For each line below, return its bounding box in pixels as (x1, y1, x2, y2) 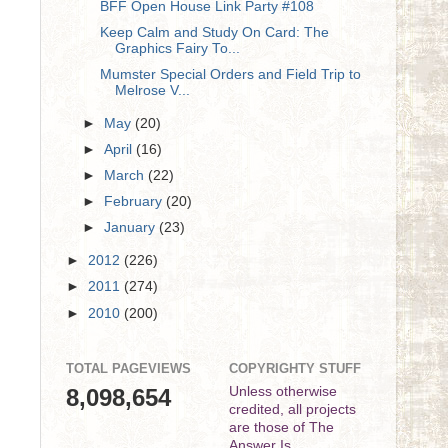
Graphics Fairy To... (114, 40, 240, 56)
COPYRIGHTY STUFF (229, 361, 361, 377)
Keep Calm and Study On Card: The (99, 24, 329, 40)
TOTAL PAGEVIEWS (66, 361, 191, 377)
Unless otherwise (229, 383, 337, 399)
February (104, 194, 167, 210)
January (104, 220, 160, 236)
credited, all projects (229, 401, 356, 417)
